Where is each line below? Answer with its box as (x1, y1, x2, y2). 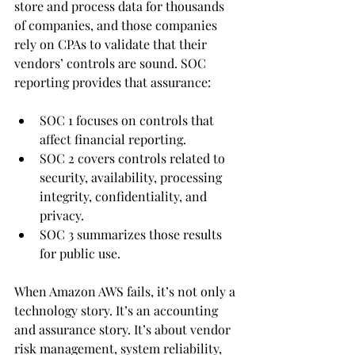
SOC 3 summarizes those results (40, 226, 225, 243)
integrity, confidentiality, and (40, 188, 210, 205)
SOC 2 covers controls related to (40, 150, 228, 167)
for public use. (40, 245, 120, 262)
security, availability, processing (40, 169, 225, 186)
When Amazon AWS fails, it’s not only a (14, 283, 239, 300)
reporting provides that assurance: (14, 74, 214, 91)
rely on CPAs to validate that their (14, 36, 210, 53)
